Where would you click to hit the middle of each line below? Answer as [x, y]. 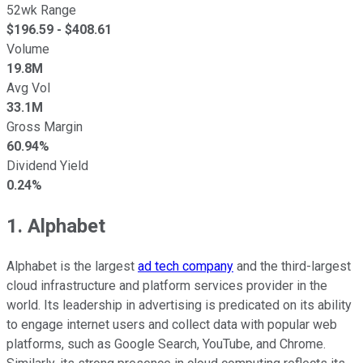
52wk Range [41, 10]
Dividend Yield [47, 165]
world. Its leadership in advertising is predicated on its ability [179, 305]
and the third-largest [292, 266]
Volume [28, 49]
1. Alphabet [56, 226]
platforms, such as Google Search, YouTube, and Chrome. [166, 344]
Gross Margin [45, 126]
